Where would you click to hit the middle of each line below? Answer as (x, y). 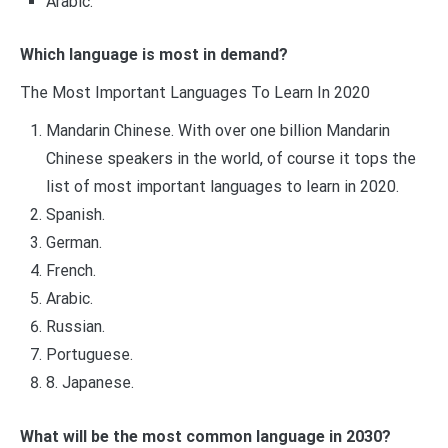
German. (73, 243)
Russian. (75, 327)
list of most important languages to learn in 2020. (222, 187)
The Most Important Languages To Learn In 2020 (195, 93)
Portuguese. (89, 355)
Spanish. (75, 215)
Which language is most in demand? (154, 55)
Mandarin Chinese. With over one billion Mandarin (217, 131)
